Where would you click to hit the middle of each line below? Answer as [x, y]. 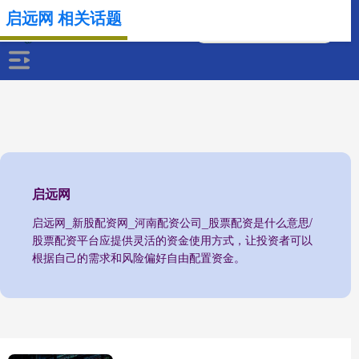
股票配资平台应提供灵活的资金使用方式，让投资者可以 [172, 240]
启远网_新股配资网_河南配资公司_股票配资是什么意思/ [172, 222]
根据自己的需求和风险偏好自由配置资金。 [139, 257]
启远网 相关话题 [64, 18]
